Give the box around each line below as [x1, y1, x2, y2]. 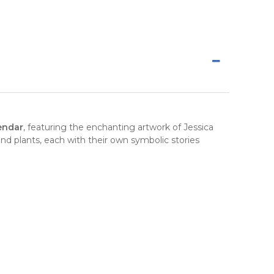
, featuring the [23, 122, 86, 133]
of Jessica [170, 122, 213, 133]
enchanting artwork [86, 122, 170, 133]
